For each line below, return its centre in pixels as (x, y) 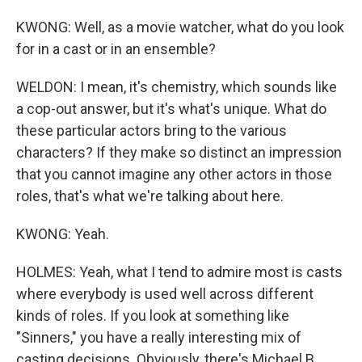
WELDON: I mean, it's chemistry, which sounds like (177, 87)
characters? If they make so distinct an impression (179, 152)
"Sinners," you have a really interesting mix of (159, 337)
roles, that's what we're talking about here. (150, 196)
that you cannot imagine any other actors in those (174, 174)
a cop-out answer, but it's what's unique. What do (171, 109)
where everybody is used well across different (165, 294)
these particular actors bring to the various (152, 130)
